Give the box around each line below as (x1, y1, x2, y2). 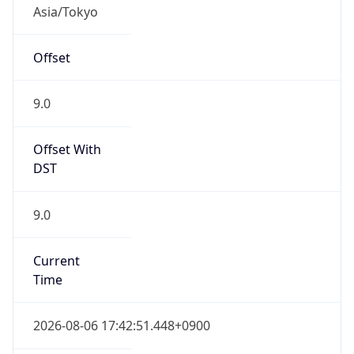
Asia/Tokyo (32, 2, 98, 21)
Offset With (32, 141, 101, 159)
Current (32, 251, 80, 269)
